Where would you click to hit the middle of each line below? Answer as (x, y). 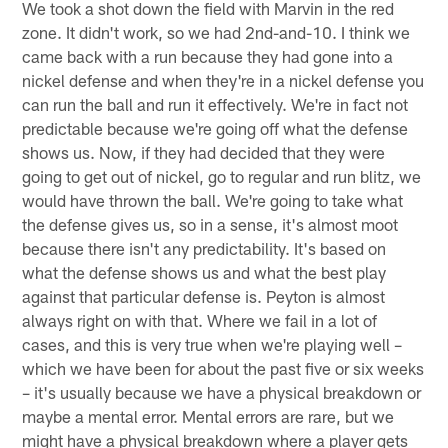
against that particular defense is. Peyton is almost (204, 295)
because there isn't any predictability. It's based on (204, 247)
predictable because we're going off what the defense (215, 127)
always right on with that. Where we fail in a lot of (200, 319)
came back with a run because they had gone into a (208, 55)
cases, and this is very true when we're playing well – (212, 343)
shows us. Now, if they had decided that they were (204, 151)
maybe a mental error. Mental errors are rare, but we (208, 415)
